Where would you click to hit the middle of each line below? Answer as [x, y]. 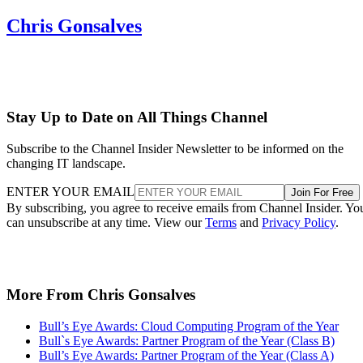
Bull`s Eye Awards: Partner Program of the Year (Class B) [187, 340]
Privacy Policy [299, 223]
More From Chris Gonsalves [101, 294]
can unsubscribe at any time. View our [106, 223]
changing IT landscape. [66, 164]
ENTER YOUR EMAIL [70, 192]
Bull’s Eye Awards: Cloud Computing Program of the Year [189, 326]
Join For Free [322, 193]
